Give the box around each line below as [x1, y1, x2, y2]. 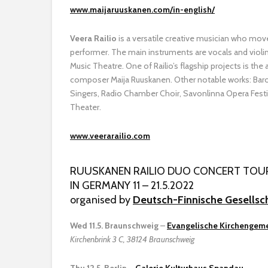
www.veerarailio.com [70, 130, 150, 141]
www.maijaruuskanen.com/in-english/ [70, 4, 215, 15]
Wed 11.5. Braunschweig [70, 220, 159, 231]
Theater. [70, 101, 101, 112]
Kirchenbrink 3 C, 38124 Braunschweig [70, 233, 194, 245]
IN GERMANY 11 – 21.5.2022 [70, 178, 194, 192]
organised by [70, 193, 133, 206]
